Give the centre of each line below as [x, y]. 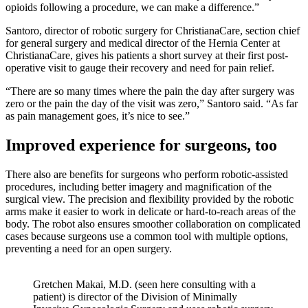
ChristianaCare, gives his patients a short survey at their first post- [147, 56]
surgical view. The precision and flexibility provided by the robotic [150, 199]
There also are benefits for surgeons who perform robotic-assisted [147, 174]
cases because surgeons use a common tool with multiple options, [147, 236]
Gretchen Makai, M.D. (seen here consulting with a [144, 284]
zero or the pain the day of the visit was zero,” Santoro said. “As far [152, 104]
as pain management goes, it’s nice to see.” [98, 116]
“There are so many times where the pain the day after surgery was [150, 91]
